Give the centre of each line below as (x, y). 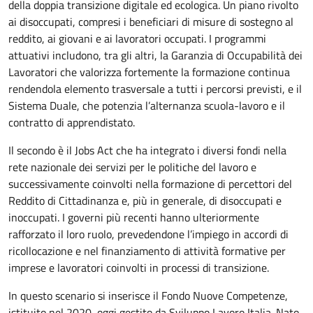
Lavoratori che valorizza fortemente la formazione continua (149, 72)
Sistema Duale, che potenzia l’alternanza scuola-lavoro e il (147, 105)
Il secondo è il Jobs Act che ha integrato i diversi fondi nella (147, 150)
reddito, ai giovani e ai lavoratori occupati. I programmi (137, 38)
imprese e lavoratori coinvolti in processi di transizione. (139, 267)
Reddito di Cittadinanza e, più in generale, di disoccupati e (145, 200)
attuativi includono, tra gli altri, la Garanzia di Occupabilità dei (155, 55)
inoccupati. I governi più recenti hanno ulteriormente (134, 217)
